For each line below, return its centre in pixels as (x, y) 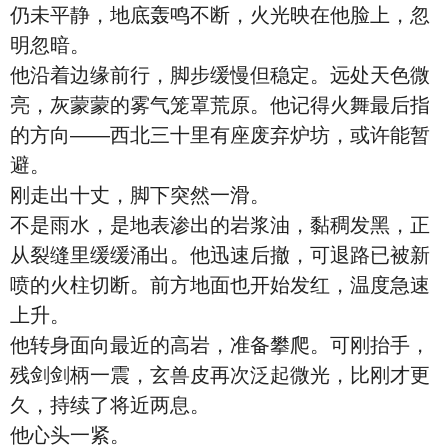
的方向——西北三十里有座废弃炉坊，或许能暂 (220, 135)
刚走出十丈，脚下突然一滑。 (140, 195)
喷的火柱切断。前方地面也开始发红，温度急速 (220, 285)
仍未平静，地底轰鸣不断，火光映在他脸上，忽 (220, 15)
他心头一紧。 (70, 435)
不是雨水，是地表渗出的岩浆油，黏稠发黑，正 (220, 225)
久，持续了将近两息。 (110, 405)
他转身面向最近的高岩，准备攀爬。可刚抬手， (220, 345)
